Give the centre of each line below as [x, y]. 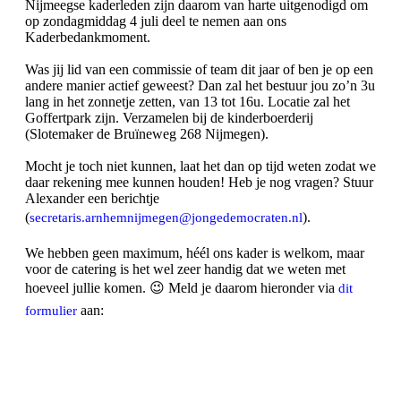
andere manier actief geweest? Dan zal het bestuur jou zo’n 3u [200, 86]
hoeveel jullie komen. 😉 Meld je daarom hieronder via [182, 288]
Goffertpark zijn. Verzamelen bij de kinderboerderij [169, 118]
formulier [51, 311]
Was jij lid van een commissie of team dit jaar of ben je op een [199, 70]
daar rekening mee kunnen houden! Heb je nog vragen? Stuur [199, 183]
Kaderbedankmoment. [88, 38]
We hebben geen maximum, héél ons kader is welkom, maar [195, 253]
